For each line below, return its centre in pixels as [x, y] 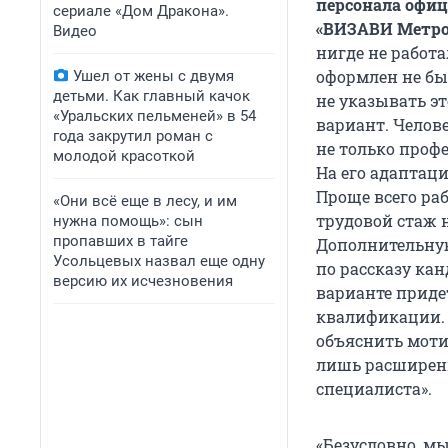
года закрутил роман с [133, 136]
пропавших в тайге [120, 241]
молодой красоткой [124, 156]
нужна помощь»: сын [128, 221]
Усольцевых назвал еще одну [159, 261]
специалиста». [374, 389]
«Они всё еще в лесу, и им [145, 201]
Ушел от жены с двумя [153, 76]
